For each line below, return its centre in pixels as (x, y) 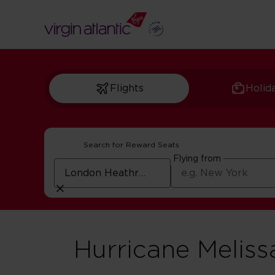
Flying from (197, 159)
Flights (126, 88)
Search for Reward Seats (131, 145)
